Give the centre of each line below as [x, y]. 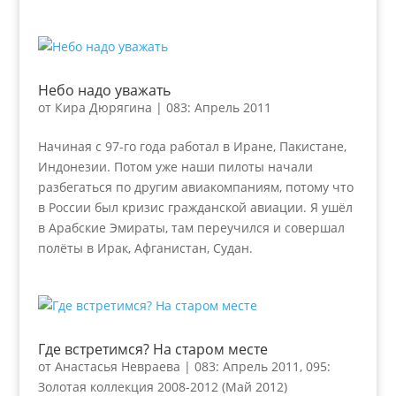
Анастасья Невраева [117, 366]
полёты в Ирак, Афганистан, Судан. [145, 248]
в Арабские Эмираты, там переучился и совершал [191, 228]
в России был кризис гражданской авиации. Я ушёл [195, 207]
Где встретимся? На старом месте [152, 349]
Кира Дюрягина [103, 107]
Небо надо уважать [104, 90]
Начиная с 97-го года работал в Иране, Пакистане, [192, 146]
